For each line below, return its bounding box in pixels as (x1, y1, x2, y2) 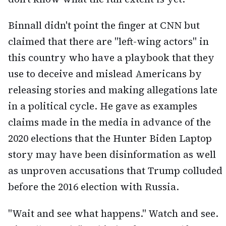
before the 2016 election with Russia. (8, 180, 179, 194)
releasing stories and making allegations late (8, 83, 217, 97)
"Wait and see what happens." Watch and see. (8, 207, 218, 220)
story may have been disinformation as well (8, 148, 216, 161)
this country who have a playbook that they (8, 51, 214, 65)
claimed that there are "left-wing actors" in (8, 35, 209, 48)
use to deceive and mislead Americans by (8, 67, 202, 81)
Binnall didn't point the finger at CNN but (8, 19, 200, 32)
